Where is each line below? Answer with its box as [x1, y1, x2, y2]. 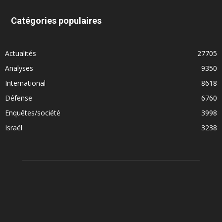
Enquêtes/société [5, 108, 60, 118]
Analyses [5, 63, 33, 73]
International [5, 78, 46, 88]
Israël [5, 123, 22, 133]
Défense [5, 93, 32, 103]
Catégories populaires [11, 15, 102, 26]
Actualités [5, 49, 36, 58]
